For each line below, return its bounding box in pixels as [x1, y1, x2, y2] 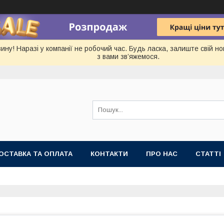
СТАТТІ [195, 150, 221, 157]
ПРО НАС [146, 150, 177, 157]
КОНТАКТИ [90, 150, 128, 157]
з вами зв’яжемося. [97, 52, 159, 60]
